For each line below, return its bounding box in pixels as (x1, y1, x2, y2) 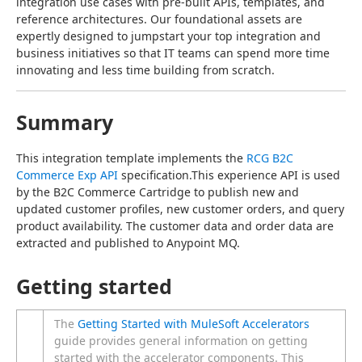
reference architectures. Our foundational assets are (16, 11, 302, 27)
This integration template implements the (16, 150, 246, 166)
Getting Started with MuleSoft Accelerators (78, 316, 309, 331)
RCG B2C (246, 150, 293, 166)
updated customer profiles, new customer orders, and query (16, 201, 344, 217)
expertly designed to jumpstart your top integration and (16, 28, 321, 44)
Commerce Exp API (16, 167, 118, 183)
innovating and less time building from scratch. (16, 62, 275, 78)
